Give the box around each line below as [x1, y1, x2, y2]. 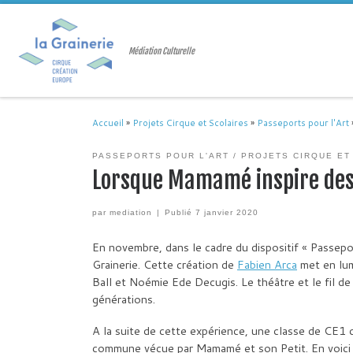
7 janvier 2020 [195, 207, 259, 217]
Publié [165, 207, 196, 217]
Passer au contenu [21, 15, 105, 28]
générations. [92, 290, 155, 307]
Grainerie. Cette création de [92, 255, 237, 273]
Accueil [92, 116, 124, 129]
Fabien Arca [237, 255, 297, 273]
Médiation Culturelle [128, 46, 195, 58]
